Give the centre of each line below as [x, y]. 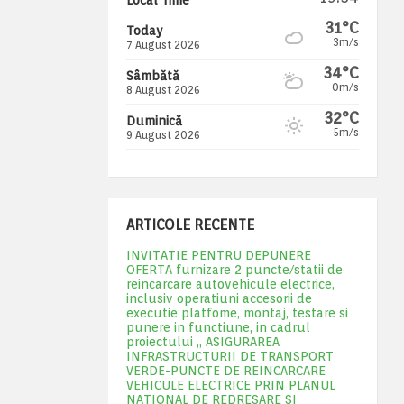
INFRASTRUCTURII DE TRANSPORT [230, 356]
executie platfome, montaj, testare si [237, 312]
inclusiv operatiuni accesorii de [219, 298]
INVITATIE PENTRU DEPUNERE [218, 255]
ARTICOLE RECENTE [190, 225]
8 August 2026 [163, 89]
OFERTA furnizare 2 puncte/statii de [234, 269]
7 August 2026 [163, 44]
